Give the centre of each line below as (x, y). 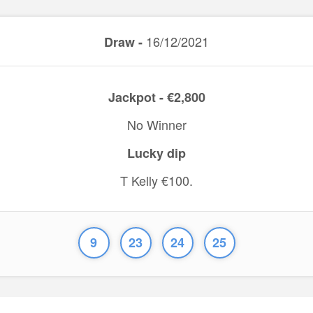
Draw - (123, 42)
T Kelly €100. (156, 180)
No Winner (156, 124)
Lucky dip (156, 153)
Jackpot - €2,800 (156, 97)
